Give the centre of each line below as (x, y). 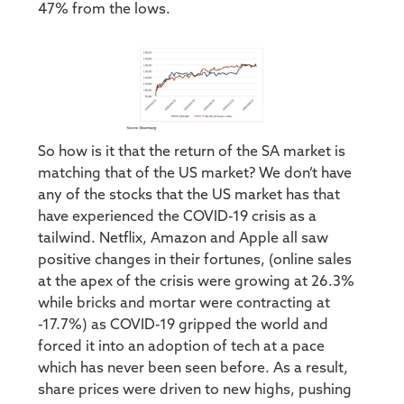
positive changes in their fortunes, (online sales (195, 260)
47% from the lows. (105, 9)
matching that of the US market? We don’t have (195, 174)
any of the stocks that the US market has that (189, 195)
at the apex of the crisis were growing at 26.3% (197, 282)
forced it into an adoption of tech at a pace (182, 347)
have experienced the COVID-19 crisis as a (178, 217)
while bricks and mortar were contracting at (184, 303)
